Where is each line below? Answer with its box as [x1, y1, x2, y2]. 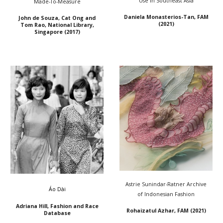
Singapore [34, 28, 63, 36]
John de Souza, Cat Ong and [18, 14, 96, 22]
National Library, [47, 21, 94, 29]
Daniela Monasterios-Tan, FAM [123, 13, 209, 20]
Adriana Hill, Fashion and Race [15, 203, 99, 210]
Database [43, 210, 71, 217]
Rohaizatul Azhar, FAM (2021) [126, 207, 206, 214]
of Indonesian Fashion [137, 190, 195, 198]
